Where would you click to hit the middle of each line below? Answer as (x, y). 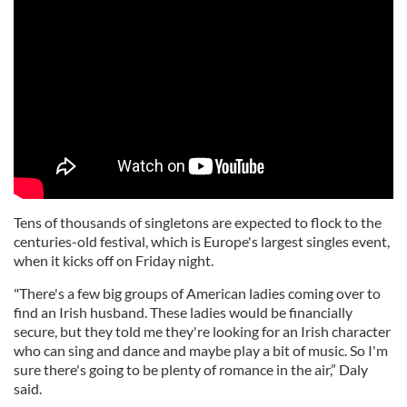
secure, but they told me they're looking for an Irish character (202, 332)
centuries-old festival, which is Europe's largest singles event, (202, 242)
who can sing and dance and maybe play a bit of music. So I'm (201, 351)
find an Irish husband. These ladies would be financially (183, 313)
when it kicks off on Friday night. (114, 261)
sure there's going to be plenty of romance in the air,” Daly (191, 370)
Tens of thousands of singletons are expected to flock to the (198, 223)
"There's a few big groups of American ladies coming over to (197, 293)
